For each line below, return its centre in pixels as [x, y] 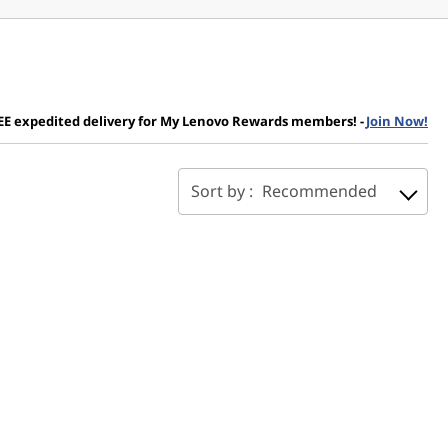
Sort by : [224, 191]
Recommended [319, 191]
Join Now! [397, 121]
